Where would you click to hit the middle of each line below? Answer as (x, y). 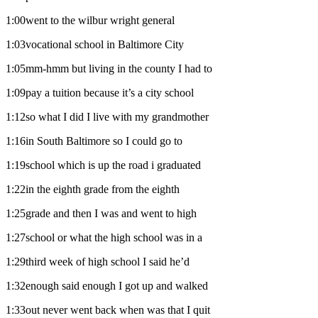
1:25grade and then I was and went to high (101, 213)
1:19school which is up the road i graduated (103, 165)
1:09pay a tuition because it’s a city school (100, 92)
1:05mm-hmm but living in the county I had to (109, 68)
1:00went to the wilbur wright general (90, 20)
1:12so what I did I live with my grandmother (107, 116)
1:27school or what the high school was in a (104, 237)
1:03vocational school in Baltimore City (95, 44)
